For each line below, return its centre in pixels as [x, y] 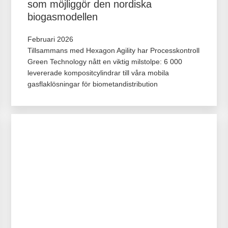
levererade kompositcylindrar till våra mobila [98, 73]
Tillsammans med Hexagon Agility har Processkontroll [113, 50]
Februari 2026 [50, 39]
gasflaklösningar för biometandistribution [92, 84]
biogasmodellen [62, 17]
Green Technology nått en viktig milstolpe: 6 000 [105, 61]
